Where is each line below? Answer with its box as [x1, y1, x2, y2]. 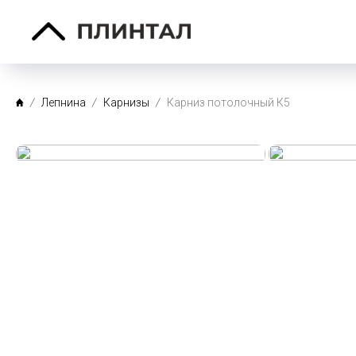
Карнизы [103, 95, 149, 109]
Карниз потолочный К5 [167, 95, 290, 109]
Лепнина [41, 95, 86, 109]
